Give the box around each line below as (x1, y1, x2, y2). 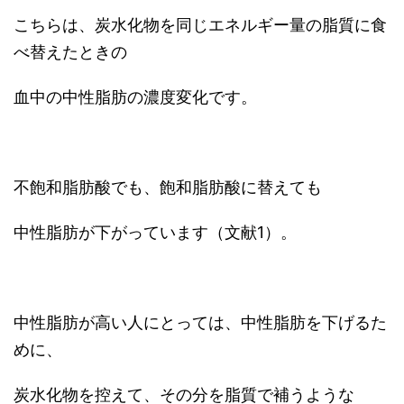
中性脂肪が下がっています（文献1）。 (14, 222, 297, 242)
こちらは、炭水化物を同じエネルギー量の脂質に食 (14, 14, 387, 34)
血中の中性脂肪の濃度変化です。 (14, 87, 257, 106)
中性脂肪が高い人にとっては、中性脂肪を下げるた (14, 312, 387, 332)
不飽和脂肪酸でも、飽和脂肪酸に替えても (14, 177, 322, 197)
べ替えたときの (14, 41, 127, 61)
